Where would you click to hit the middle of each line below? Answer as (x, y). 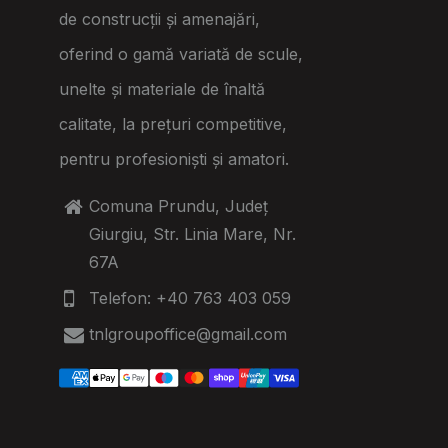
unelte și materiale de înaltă (161, 88)
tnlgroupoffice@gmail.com (187, 333)
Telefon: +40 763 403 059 (189, 297)
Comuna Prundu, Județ (178, 205)
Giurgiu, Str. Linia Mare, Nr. (192, 233)
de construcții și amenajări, (159, 18)
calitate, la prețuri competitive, (172, 123)
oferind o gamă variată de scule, (180, 53)
